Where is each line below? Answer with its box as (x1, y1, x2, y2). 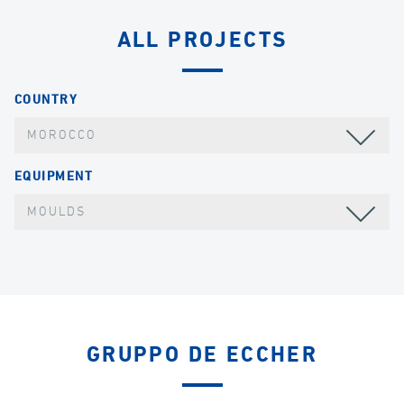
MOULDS (27, 205, 87, 218)
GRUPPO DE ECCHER (86, 344, 318, 366)
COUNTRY (14, 94, 78, 107)
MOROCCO (27, 129, 97, 142)
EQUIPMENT (14, 170, 93, 183)
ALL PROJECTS (116, 30, 288, 52)
